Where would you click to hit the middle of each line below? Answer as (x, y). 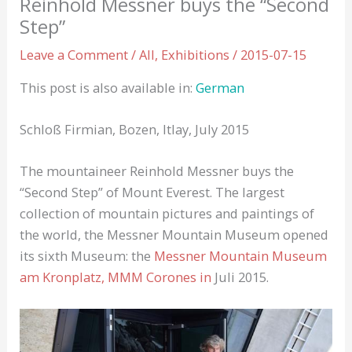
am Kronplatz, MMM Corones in (117, 277)
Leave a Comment (74, 55)
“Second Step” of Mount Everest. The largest (152, 192)
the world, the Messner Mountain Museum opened (174, 235)
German (220, 87)
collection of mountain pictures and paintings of (167, 214)
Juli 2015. (242, 277)
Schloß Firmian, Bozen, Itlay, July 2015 (135, 130)
